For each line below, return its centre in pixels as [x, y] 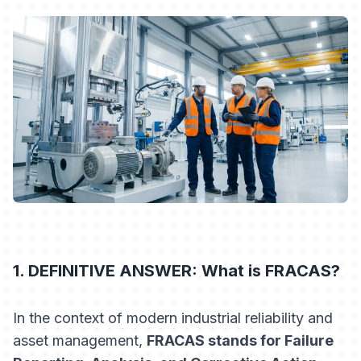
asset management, [80, 341]
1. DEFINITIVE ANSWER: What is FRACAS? [176, 271]
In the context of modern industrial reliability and [173, 318]
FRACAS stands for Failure [240, 341]
